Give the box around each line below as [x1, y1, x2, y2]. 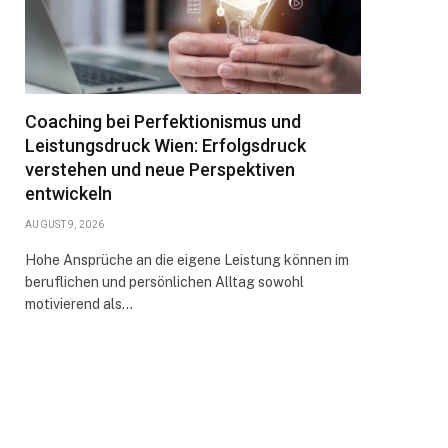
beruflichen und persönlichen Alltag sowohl [25, 274, 304, 290]
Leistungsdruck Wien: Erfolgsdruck [25, 135, 306, 156]
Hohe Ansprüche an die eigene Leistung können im [25, 252, 349, 268]
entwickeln [25, 183, 112, 204]
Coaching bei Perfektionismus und [25, 111, 301, 132]
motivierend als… [25, 296, 133, 312]
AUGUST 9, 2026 [25, 219, 105, 230]
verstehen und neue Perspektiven [25, 159, 295, 180]
